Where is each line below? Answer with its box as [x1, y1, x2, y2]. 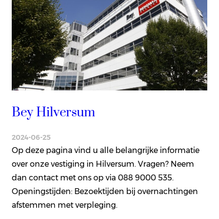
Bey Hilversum [12, 105, 95, 121]
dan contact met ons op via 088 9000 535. [12, 173, 174, 183]
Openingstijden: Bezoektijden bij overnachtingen [12, 187, 198, 197]
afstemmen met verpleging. [12, 200, 117, 210]
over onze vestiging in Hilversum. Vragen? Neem [12, 159, 194, 169]
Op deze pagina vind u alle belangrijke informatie [12, 146, 199, 155]
